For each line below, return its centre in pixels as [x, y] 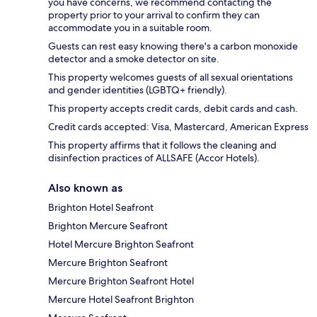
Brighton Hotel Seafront [101, 208]
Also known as [85, 188]
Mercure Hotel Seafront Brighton [121, 300]
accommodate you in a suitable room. [130, 28]
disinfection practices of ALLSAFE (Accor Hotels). [154, 158]
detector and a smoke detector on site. [134, 59]
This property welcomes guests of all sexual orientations [171, 77]
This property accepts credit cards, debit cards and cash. [173, 109]
